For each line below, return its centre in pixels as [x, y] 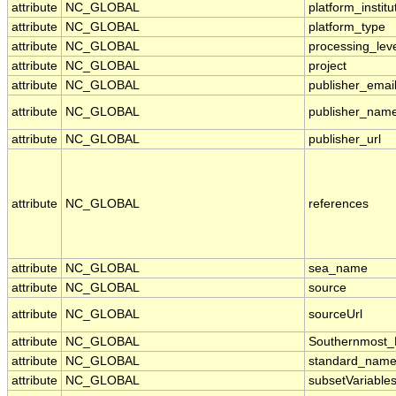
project [327, 66]
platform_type [347, 27]
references [339, 204]
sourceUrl [335, 315]
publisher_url [345, 140]
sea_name [338, 269]
